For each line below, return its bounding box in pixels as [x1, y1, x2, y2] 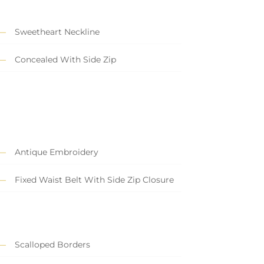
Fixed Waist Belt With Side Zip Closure [14, 174, 174, 186]
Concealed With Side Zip [14, 54, 116, 65]
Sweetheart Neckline [14, 27, 100, 38]
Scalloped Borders [14, 239, 90, 250]
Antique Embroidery [14, 147, 98, 158]
